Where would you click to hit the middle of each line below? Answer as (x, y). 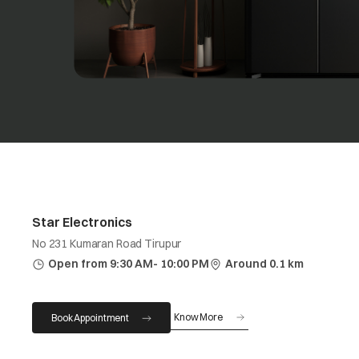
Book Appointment (91, 318)
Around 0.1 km (264, 264)
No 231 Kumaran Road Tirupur (107, 244)
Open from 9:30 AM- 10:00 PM (129, 264)
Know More (198, 317)
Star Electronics (82, 222)
